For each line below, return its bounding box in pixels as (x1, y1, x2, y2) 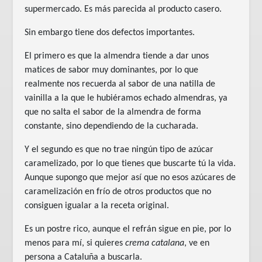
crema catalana (125, 238, 185, 248)
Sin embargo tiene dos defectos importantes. (25, 27, 195, 37)
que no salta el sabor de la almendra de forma (25, 107, 202, 117)
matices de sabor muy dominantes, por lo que (25, 65, 199, 75)
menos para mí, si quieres (25, 238, 126, 248)
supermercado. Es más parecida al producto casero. (25, 4, 222, 14)
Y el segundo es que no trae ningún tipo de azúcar (25, 144, 214, 154)
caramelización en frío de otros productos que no (25, 187, 212, 196)
